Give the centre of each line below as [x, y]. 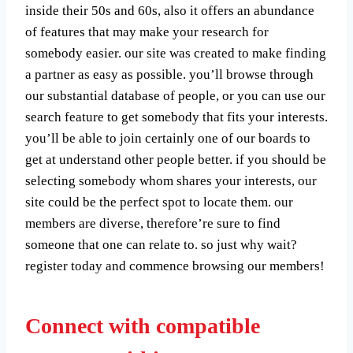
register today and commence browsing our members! [175, 266]
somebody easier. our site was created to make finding [176, 53]
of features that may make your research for [147, 32]
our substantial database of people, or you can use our [175, 95]
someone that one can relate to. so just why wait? [161, 244]
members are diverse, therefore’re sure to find [153, 223]
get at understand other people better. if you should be [176, 159]
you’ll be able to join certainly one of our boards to [168, 138]
